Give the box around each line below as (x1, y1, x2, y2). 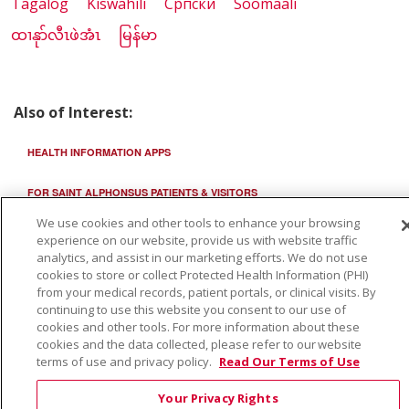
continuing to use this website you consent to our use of (36, 301, 346, 318)
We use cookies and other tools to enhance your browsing (36, 215, 360, 231)
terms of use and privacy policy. (36, 353, 215, 370)
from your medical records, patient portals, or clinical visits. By (36, 284, 376, 300)
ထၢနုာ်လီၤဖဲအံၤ (11, 25, 100, 46)
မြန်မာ (119, 25, 157, 46)
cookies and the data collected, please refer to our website (36, 336, 362, 352)
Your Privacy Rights (158, 390, 278, 406)
